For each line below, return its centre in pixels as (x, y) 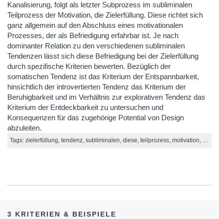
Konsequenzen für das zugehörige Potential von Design (96, 118)
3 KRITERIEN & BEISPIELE (62, 214)
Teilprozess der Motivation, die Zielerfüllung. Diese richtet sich (105, 15)
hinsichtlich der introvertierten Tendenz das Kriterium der (97, 87)
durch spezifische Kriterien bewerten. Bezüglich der (89, 66)
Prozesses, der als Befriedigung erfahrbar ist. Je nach (93, 35)
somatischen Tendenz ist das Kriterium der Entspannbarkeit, (103, 77)
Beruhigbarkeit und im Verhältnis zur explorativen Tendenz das (106, 97)
